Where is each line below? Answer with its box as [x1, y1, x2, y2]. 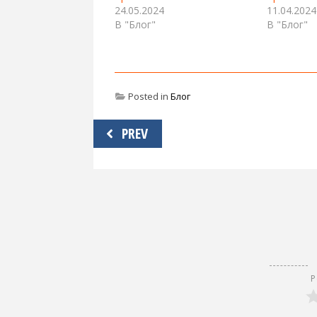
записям [93, 160, 156, 186]
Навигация [93, 116, 174, 142]
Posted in [126, 89, 171, 103]
